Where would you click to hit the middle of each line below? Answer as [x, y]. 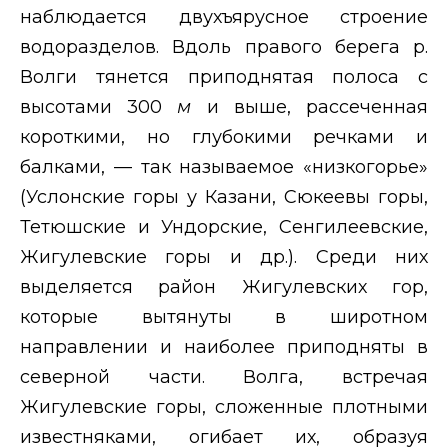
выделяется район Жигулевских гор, [224, 286]
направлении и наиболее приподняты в [224, 346]
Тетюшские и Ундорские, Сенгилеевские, [224, 226]
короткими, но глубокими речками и [224, 136]
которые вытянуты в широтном [224, 316]
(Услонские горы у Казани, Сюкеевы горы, [224, 196]
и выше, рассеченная [317, 106]
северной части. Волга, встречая [224, 376]
